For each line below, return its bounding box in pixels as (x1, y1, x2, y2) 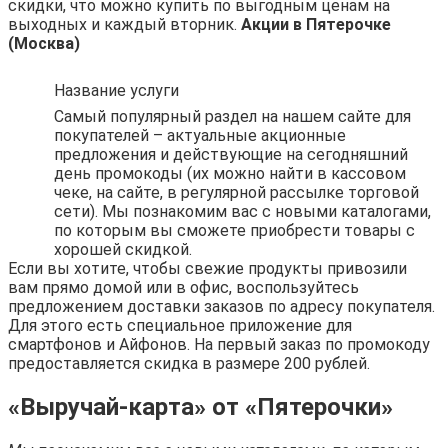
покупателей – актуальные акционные (54, 125, 346, 145)
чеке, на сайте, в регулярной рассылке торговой (54, 182, 419, 202)
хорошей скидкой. (54, 239, 192, 259)
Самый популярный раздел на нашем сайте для (54, 106, 411, 126)
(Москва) (8, 33, 80, 53)
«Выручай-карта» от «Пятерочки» (8, 392, 393, 421)
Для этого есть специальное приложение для (8, 315, 352, 335)
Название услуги (54, 80, 179, 100)
